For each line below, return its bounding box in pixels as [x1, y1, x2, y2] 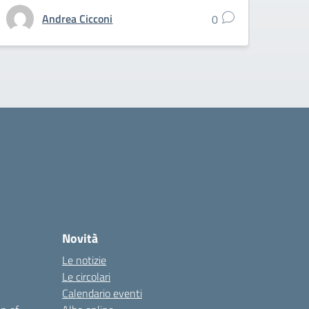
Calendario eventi [62, 285, 142, 302]
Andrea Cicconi [42, 10, 113, 28]
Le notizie [62, 252, 106, 269]
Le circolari [62, 268, 110, 286]
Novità [62, 229, 98, 248]
